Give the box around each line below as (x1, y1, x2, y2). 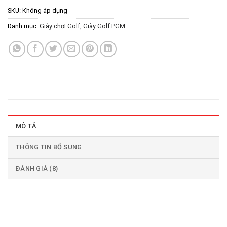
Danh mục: (8, 22, 40, 30)
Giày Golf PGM (83, 22, 125, 30)
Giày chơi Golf (40, 22, 80, 30)
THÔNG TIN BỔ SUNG (16, 143, 82, 151)
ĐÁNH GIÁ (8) (16, 164, 58, 172)
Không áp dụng (22, 6, 67, 14)
